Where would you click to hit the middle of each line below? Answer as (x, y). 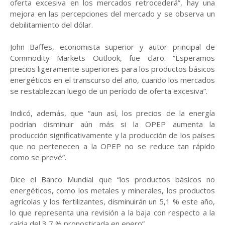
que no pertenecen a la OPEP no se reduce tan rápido (113, 146)
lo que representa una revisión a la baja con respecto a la (113, 212)
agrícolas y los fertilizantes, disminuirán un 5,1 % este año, (113, 201)
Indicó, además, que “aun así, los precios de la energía (113, 113)
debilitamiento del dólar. (51, 25)
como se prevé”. (38, 157)
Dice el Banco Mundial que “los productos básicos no (113, 179)
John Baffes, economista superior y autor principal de (113, 47)
